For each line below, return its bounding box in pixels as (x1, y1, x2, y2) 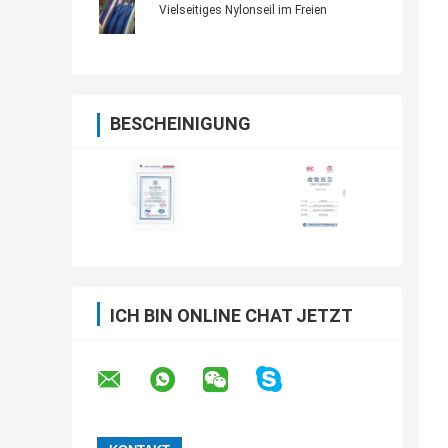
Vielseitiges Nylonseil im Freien (159, 3, 327, 18)
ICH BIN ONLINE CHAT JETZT (110, 305, 353, 327)
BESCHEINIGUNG (110, 113, 251, 135)
